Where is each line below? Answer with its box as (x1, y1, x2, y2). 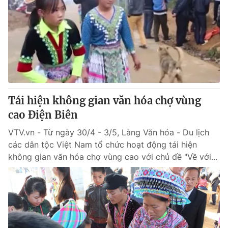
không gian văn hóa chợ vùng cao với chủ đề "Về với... (8, 152, 217, 162)
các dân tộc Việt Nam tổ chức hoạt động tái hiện (8, 139, 197, 150)
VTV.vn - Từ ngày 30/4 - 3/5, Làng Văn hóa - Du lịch (8, 127, 209, 137)
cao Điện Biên (8, 108, 78, 121)
